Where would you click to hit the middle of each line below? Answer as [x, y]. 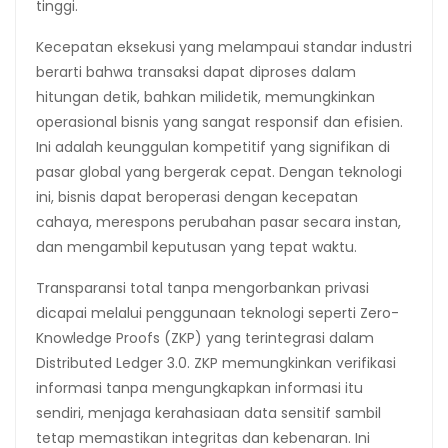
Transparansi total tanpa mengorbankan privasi [202, 287]
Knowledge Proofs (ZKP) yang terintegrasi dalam [205, 337]
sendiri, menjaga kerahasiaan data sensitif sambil [208, 412]
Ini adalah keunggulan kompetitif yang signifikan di [213, 146]
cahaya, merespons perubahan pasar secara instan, [218, 221]
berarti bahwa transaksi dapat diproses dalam [196, 71]
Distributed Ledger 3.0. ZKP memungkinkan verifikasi [216, 362]
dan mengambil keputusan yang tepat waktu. [196, 246]
